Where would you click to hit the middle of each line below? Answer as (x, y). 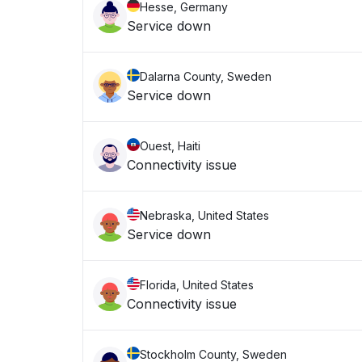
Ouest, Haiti (170, 146)
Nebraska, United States (204, 215)
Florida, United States (197, 285)
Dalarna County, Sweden (206, 76)
